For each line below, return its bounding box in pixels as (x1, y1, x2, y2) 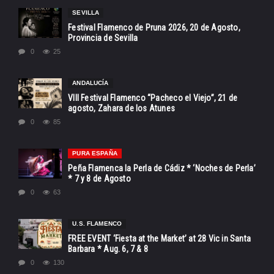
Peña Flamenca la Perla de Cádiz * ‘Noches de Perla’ (68, 163, 256, 174)
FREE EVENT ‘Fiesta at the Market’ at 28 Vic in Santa (68, 234, 251, 244)
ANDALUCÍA (72, 80, 109, 87)
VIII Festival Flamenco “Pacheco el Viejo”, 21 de (68, 93, 238, 103)
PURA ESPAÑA (72, 150, 117, 157)
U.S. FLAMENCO (72, 220, 122, 228)
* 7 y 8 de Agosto (68, 174, 131, 184)
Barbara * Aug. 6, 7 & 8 (68, 244, 149, 254)
